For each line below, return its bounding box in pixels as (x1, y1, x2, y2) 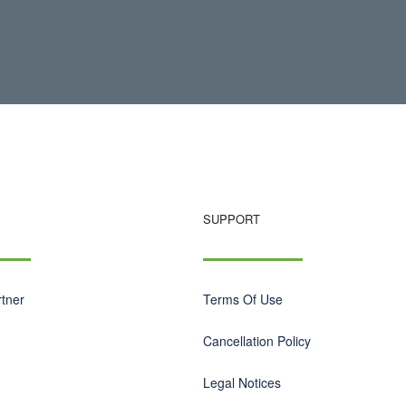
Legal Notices (203, 373, 281, 391)
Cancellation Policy (203, 332, 311, 350)
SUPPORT (203, 210, 260, 227)
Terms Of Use (203, 290, 283, 308)
